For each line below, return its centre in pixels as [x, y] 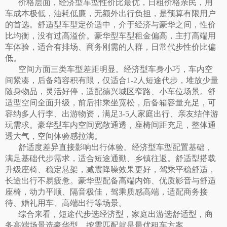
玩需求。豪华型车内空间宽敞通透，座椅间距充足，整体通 [110, 125]
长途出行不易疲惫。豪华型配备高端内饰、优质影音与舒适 [110, 181]
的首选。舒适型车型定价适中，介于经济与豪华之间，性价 [110, 25]
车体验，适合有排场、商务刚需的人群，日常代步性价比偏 [110, 47]
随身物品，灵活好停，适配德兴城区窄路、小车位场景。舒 [110, 91]
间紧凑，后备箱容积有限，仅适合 [66, 80]
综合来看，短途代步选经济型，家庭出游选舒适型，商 [116, 214]
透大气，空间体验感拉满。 [54, 136]
